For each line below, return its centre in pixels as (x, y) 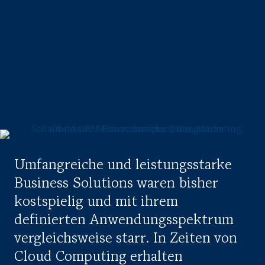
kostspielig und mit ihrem (96, 202)
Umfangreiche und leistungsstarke (123, 165)
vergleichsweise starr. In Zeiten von (126, 239)
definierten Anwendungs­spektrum (124, 220)
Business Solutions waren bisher (116, 184)
